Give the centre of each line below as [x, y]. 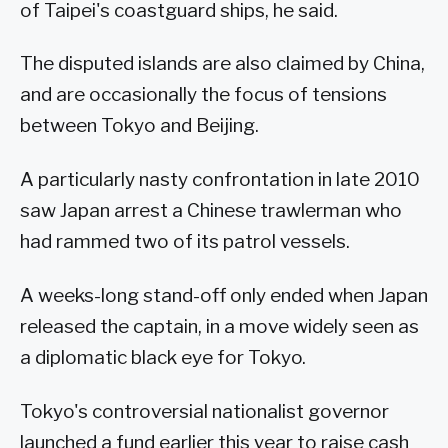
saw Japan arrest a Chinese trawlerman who [211, 211]
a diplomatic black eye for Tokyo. [163, 358]
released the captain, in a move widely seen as [219, 327]
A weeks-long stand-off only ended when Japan [224, 296]
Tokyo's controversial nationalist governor [204, 411]
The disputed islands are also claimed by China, [222, 64]
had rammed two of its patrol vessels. [185, 242]
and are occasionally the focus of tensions [203, 95]
